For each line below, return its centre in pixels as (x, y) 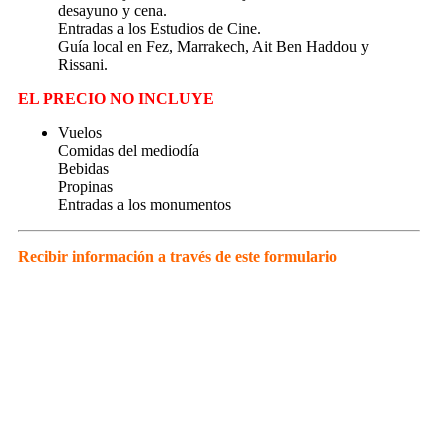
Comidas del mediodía (128, 150)
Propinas (85, 186)
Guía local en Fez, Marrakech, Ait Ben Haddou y (213, 46)
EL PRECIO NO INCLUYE (116, 98)
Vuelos (80, 132)
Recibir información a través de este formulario (177, 256)
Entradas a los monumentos (144, 204)
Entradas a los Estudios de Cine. (159, 28)
